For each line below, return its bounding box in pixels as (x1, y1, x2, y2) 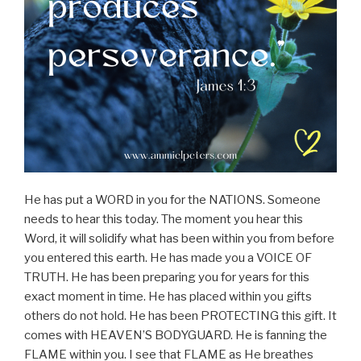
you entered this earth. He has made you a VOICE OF (24, 251, 312, 266)
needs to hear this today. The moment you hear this (24, 212, 303, 227)
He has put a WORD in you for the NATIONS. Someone (24, 193, 321, 208)
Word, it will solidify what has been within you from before (24, 231, 334, 247)
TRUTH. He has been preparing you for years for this (24, 270, 309, 285)
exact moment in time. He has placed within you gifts (24, 289, 312, 305)
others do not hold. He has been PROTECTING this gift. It (24, 309, 337, 324)
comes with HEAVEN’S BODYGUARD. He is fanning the (24, 328, 327, 343)
